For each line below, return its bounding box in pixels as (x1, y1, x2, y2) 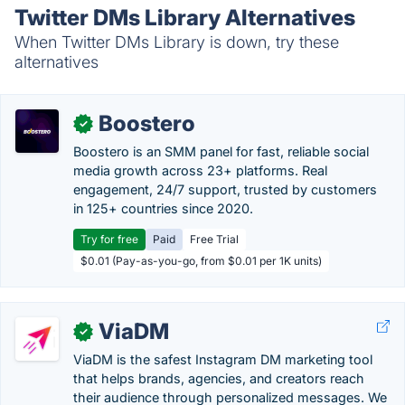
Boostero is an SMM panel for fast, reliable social (73, 144, 369, 159)
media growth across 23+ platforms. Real (73, 163, 327, 178)
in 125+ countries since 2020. (73, 201, 253, 216)
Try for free (80, 232, 138, 246)
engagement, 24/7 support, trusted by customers (73, 182, 377, 197)
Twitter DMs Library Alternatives (14, 5, 355, 31)
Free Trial (190, 232, 239, 246)
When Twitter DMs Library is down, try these (14, 33, 339, 52)
